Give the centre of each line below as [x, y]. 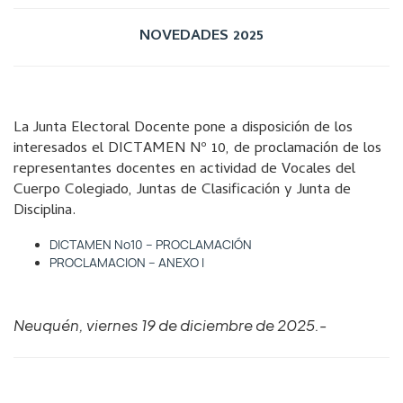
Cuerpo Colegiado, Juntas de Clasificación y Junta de [182, 191]
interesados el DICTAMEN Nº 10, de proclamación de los [197, 149]
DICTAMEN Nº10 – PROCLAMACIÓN [151, 245]
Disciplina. [45, 211]
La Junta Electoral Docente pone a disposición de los [183, 129]
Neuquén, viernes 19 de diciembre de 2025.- [170, 325]
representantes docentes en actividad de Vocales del [184, 170]
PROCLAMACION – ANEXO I [127, 263]
